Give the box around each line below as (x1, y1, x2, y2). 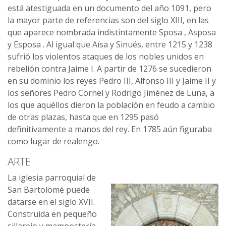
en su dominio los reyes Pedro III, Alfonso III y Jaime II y (8, 75, 216, 87)
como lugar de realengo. (8, 136, 99, 147)
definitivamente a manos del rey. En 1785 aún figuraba (8, 124, 212, 135)
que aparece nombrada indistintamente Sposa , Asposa (8, 27, 216, 38)
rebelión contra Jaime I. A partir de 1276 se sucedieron (8, 63, 211, 75)
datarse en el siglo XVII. (8, 196, 95, 208)
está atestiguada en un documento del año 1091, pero (8, 3, 211, 14)
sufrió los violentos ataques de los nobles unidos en (8, 51, 204, 63)
